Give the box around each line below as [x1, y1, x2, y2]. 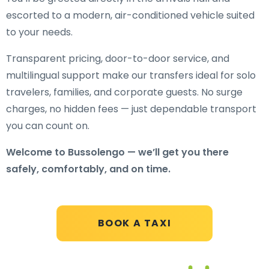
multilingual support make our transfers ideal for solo [6, 68, 256, 82]
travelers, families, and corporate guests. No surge [6, 85, 243, 99]
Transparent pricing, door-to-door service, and [6, 52, 229, 65]
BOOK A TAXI [97, 216, 172, 230]
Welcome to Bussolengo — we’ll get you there [6, 145, 229, 159]
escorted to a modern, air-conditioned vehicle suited [6, 8, 255, 22]
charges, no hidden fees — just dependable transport [6, 102, 256, 116]
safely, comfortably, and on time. [6, 162, 171, 176]
